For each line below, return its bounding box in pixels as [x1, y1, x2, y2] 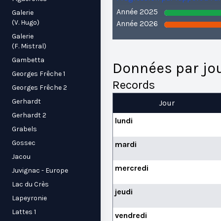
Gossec [12, 139, 36, 147]
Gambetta [12, 56, 44, 64]
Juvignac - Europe [12, 166, 68, 175]
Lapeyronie [12, 194, 47, 202]
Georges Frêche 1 [12, 70, 65, 78]
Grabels [12, 125, 37, 133]
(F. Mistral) [12, 42, 46, 50]
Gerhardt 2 [12, 111, 46, 119]
